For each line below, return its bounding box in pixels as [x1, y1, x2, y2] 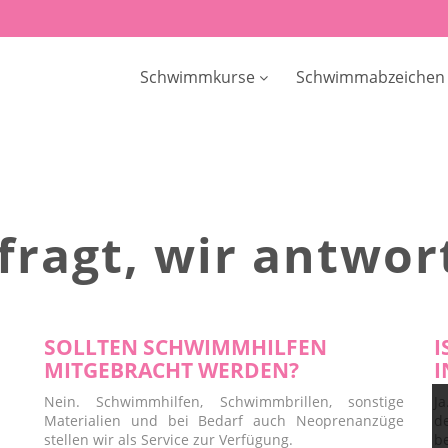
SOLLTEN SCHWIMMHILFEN [44, 333, 327, 361]
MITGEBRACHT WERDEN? [44, 356, 299, 384]
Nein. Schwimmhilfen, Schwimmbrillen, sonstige [44, 392, 404, 411]
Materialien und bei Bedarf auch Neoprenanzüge [44, 411, 404, 430]
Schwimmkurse [139, 66, 255, 88]
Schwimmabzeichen [296, 66, 445, 88]
